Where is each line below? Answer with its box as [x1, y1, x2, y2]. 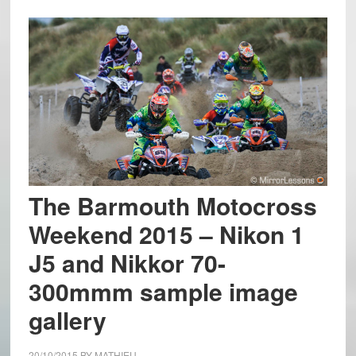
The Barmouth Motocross [28, 188, 317, 222]
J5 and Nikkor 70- [28, 245, 226, 280]
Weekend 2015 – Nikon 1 [28, 216, 304, 251]
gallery [28, 302, 106, 337]
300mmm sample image [28, 273, 298, 308]
